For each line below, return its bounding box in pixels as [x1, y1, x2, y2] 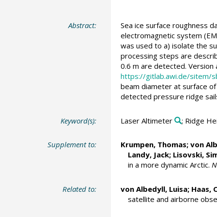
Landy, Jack [127, 150, 169, 160]
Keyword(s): [61, 115, 97, 125]
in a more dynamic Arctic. [127, 160, 212, 170]
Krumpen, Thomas [120, 139, 186, 150]
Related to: [62, 184, 97, 194]
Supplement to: [47, 139, 97, 150]
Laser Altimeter [120, 115, 172, 125]
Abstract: [68, 20, 97, 31]
